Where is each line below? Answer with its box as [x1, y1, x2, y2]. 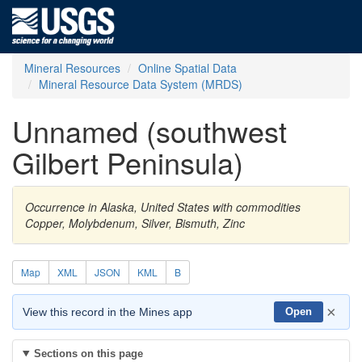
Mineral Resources [24, 60, 120, 76]
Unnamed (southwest [12, 110, 287, 151]
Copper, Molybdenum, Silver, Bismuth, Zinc [25, 215, 245, 231]
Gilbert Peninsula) [12, 141, 243, 183]
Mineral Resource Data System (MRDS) [39, 76, 242, 92]
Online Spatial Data [138, 60, 237, 76]
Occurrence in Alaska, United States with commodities [25, 199, 301, 215]
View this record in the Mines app [23, 305, 192, 318]
